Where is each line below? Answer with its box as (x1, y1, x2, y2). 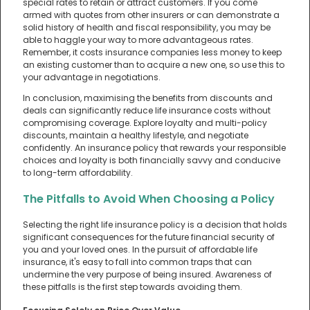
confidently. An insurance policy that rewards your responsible (23, 141, 286, 154)
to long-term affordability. (23, 166, 133, 179)
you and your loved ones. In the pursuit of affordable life (23, 243, 257, 255)
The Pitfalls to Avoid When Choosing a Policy (23, 190, 275, 207)
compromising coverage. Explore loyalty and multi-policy (23, 116, 267, 129)
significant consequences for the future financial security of (23, 230, 275, 243)
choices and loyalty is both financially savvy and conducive (23, 154, 280, 166)
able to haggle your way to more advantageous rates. (23, 33, 253, 46)
